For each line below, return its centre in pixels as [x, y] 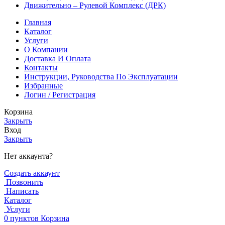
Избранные [43, 85]
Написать [22, 191]
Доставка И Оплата [58, 58]
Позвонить [25, 182]
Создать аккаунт [32, 173]
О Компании [46, 49]
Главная [38, 22]
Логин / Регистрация [60, 94]
